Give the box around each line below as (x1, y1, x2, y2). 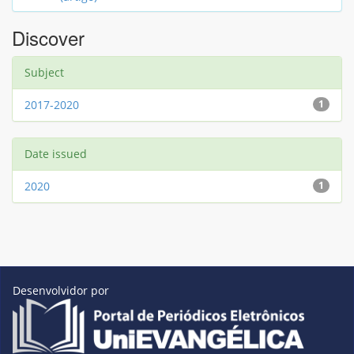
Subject (24, 65, 64, 80)
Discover (12, 24, 85, 51)
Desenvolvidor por (13, 283, 109, 298)
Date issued (24, 146, 87, 161)
